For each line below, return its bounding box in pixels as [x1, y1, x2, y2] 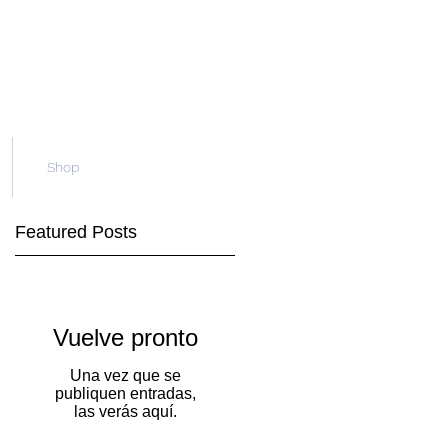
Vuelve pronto [52, 324, 198, 351]
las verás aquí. [73, 403, 177, 420]
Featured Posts [15, 222, 137, 242]
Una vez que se [69, 367, 181, 384]
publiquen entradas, [54, 385, 196, 402]
